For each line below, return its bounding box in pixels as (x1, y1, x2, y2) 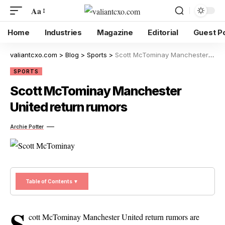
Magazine (96, 27, 133, 37)
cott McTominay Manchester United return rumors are (28, 211, 199, 222)
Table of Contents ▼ (26, 178, 78, 184)
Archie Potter (10, 124, 44, 130)
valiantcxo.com (10, 51, 57, 59)
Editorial (148, 27, 178, 37)
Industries (44, 27, 82, 37)
